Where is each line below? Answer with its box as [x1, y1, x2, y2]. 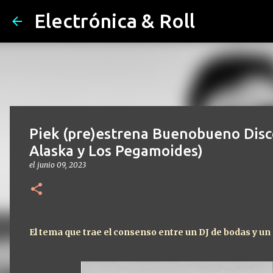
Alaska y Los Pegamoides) [29, 143, 203, 159]
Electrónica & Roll [34, 10, 195, 32]
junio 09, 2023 [37, 160, 86, 169]
